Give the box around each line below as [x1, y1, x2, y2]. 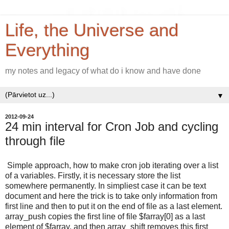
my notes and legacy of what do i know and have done [5, 66, 201, 75]
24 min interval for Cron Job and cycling [5, 120, 218, 133]
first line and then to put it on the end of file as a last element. [5, 201, 222, 211]
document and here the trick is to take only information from [5, 191, 217, 200]
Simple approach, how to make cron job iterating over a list [5, 161, 218, 170]
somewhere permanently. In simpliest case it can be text [5, 181, 206, 190]
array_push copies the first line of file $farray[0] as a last [5, 212, 205, 221]
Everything [5, 40, 89, 60]
